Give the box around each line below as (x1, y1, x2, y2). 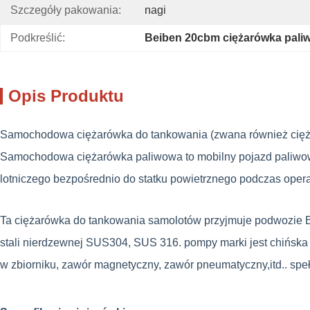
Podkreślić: (10, 32, 65, 44)
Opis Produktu (8, 86, 124, 105)
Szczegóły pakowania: (10, 4, 121, 16)
